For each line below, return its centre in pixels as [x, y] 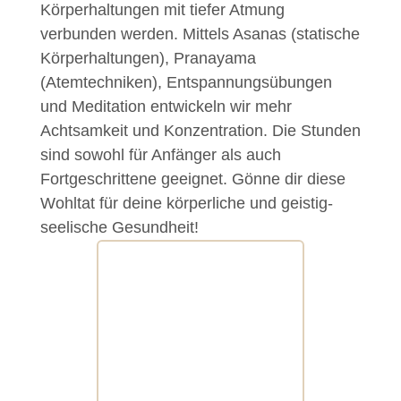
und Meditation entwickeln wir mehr [166, 106]
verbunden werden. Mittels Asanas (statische [200, 34]
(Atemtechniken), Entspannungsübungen [186, 82]
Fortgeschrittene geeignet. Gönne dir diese [192, 179]
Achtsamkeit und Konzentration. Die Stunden [200, 130]
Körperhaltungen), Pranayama [148, 58]
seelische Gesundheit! [119, 227]
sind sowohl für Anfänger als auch [160, 154]
